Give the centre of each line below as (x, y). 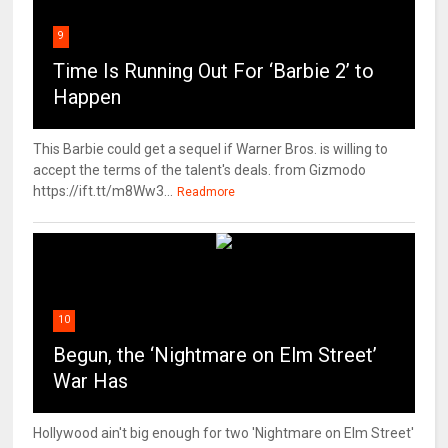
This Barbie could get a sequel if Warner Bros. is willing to (211, 149)
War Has (91, 381)
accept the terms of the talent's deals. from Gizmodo (200, 170)
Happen (87, 97)
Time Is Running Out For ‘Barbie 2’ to (214, 71)
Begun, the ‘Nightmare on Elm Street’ (215, 355)
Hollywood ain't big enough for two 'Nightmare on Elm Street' (224, 433)
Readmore (206, 192)
